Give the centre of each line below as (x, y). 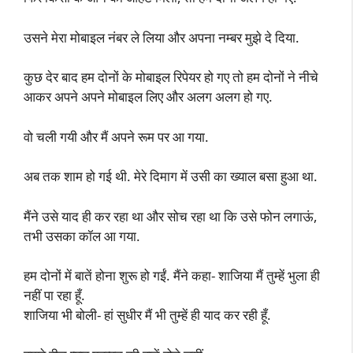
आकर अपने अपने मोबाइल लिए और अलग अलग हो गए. (148, 97)
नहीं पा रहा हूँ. (54, 295)
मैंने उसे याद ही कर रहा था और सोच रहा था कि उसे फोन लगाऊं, (171, 216)
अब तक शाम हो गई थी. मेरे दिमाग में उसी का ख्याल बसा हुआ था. (171, 176)
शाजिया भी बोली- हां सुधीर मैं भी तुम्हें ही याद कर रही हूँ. (147, 315)
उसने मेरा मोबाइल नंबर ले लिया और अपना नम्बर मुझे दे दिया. (162, 37)
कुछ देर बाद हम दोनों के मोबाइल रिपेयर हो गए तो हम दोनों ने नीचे (171, 77)
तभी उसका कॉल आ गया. (82, 236)
